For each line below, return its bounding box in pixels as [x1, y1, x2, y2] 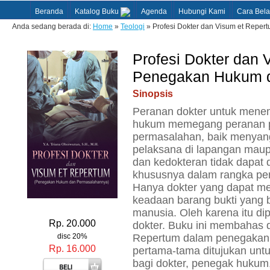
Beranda [35, 7, 63, 16]
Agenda [141, 7, 167, 16]
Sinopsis [133, 89, 173, 99]
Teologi [121, 22, 145, 31]
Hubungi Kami [178, 7, 225, 16]
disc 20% [57, 232, 87, 240]
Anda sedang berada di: [12, 22, 93, 31]
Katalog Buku [75, 7, 119, 16]
